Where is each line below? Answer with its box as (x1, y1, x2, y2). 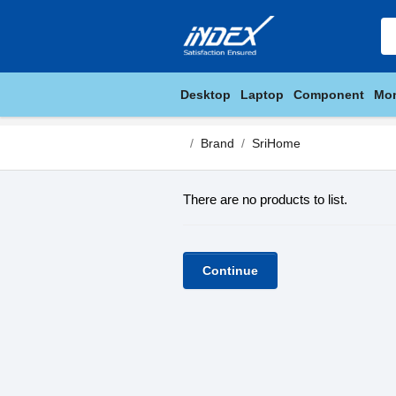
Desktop (180, 88, 231, 102)
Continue (202, 263, 258, 278)
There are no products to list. (183, 192, 347, 207)
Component (293, 88, 364, 102)
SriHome (252, 136, 301, 150)
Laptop (240, 88, 284, 102)
